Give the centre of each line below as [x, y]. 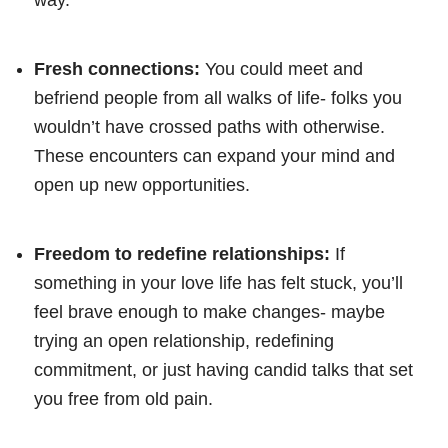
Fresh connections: [117, 68]
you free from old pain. [123, 398]
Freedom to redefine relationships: [182, 253]
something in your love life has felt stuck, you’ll [218, 282]
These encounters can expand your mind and [214, 155]
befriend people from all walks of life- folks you [218, 97]
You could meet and [281, 68]
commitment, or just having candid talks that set [223, 369]
